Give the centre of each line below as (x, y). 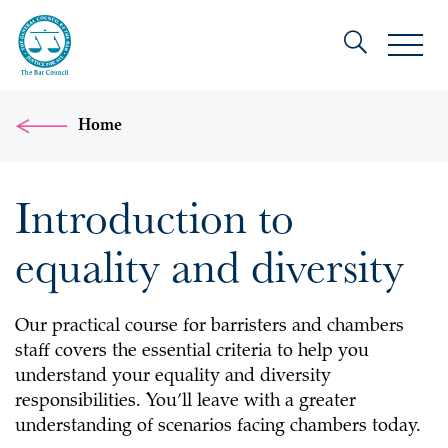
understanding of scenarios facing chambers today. (218, 427)
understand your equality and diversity (173, 377)
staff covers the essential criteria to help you (192, 352)
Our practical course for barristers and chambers (209, 327)
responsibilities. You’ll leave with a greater (185, 402)
